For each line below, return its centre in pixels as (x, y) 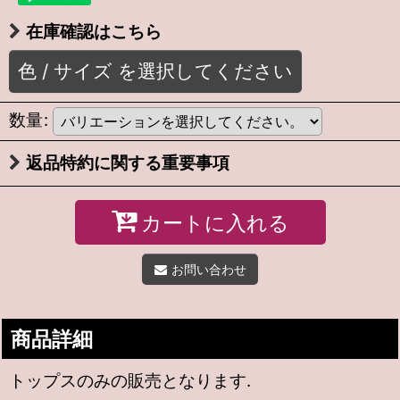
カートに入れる (215, 223)
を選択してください (205, 71)
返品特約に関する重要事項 (128, 163)
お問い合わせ (208, 269)
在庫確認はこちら (94, 32)
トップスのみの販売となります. (130, 381)
